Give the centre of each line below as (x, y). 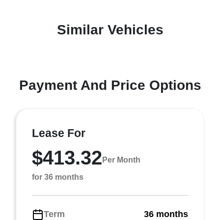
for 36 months (58, 177)
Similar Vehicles (110, 30)
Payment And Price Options (110, 85)
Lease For (59, 133)
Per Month (121, 160)
